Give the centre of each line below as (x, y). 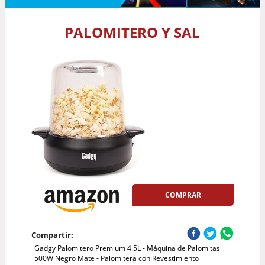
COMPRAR (183, 195)
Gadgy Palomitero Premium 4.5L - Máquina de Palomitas (127, 248)
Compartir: (52, 235)
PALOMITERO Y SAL (132, 32)
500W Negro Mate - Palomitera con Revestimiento (116, 258)
